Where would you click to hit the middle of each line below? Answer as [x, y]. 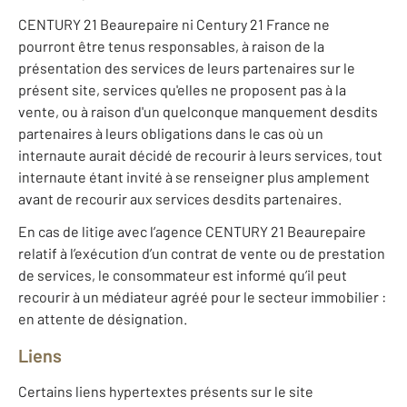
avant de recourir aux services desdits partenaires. [180, 199]
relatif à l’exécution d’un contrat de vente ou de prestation [202, 253]
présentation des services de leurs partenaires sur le [187, 68]
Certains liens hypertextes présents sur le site [166, 392]
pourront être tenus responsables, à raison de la [171, 46]
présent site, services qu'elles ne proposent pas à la [182, 90]
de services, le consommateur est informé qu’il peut [183, 275]
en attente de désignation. [103, 319]
